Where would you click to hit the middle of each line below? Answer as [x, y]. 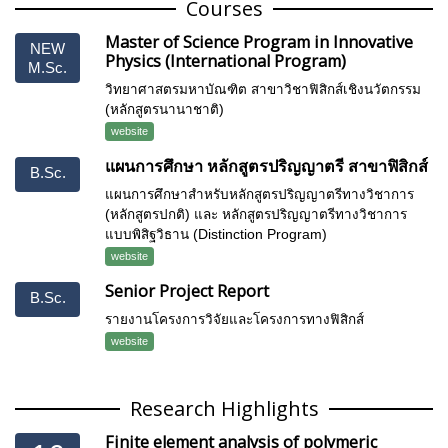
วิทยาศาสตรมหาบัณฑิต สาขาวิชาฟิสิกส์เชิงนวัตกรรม [263, 89]
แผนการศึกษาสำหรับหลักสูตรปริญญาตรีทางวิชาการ [259, 194]
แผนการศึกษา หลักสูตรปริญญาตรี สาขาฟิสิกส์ [266, 165]
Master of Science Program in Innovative [259, 41]
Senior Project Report [187, 290]
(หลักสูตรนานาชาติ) [164, 109]
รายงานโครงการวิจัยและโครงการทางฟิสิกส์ [234, 319]
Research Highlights [224, 408]
